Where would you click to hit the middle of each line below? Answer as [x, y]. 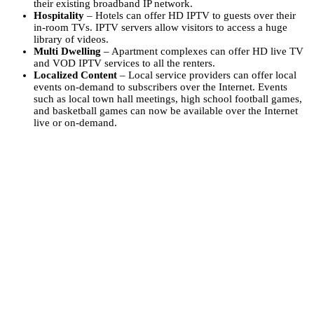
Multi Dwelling [67, 51]
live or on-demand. [75, 122]
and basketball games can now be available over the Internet [166, 110]
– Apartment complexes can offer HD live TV [202, 51]
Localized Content [75, 75]
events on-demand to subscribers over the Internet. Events [161, 87]
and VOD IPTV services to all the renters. [124, 63]
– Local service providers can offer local [207, 75]
